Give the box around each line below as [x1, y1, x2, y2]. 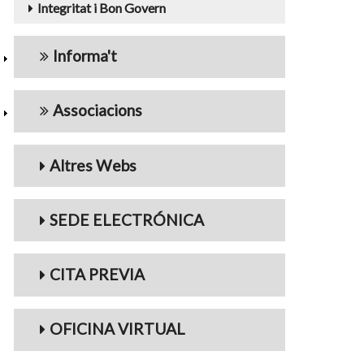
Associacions [53, 101, 142, 120]
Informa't [53, 46, 117, 66]
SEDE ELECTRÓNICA [50, 210, 204, 229]
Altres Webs [50, 155, 136, 175]
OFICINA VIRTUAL [50, 319, 185, 339]
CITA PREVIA [50, 264, 145, 284]
